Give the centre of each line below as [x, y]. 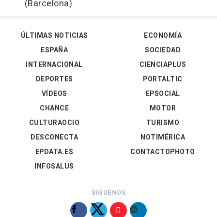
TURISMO [163, 123]
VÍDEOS [54, 94]
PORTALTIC [163, 79]
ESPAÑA [54, 50]
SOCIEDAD [163, 50]
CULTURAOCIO [54, 123]
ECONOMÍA [163, 36]
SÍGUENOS [108, 193]
